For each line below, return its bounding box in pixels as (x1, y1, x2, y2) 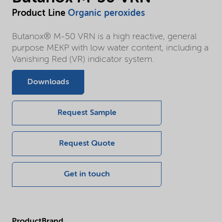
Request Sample (57, 109, 116, 117)
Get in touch (63, 170, 110, 178)
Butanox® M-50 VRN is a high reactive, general (12, 32, 197, 41)
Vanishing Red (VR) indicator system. (12, 55, 154, 64)
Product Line (12, 8, 68, 18)
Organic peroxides (68, 8, 145, 18)
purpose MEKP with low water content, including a (12, 43, 209, 53)
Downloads (27, 78, 69, 86)
